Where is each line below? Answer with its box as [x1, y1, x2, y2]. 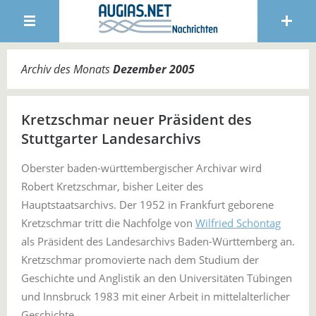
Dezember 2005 [113, 61, 195, 77]
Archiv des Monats [21, 61, 113, 77]
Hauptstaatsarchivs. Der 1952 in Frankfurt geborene [21, 197, 274, 212]
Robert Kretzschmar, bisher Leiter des [21, 179, 203, 193]
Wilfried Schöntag [195, 216, 281, 230]
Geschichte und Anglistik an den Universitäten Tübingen [21, 271, 292, 285]
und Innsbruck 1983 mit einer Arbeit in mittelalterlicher [21, 289, 290, 303]
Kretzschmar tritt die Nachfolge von [21, 216, 195, 230]
